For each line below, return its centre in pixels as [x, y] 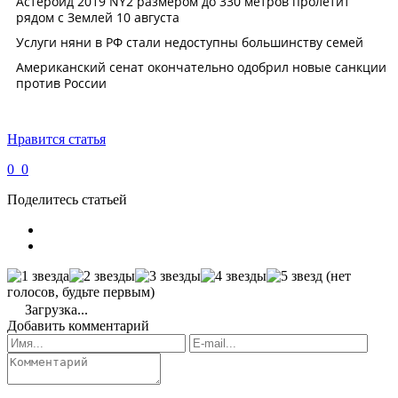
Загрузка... [55, 309]
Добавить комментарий [78, 325]
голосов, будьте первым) [81, 291]
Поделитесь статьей [67, 199]
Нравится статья [56, 139]
